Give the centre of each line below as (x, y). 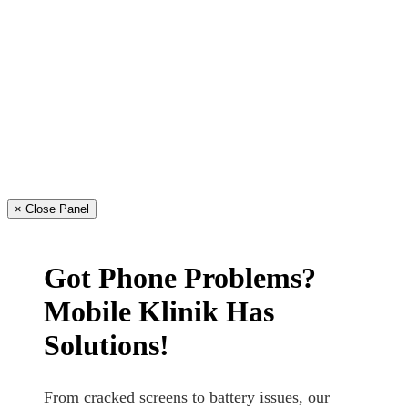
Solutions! (107, 345)
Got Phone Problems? (180, 277)
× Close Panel (52, 209)
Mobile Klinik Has (159, 311)
